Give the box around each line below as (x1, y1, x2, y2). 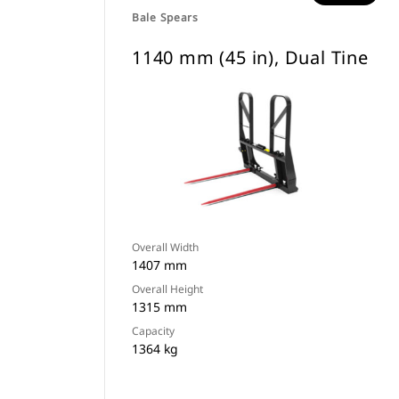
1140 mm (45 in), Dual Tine (132, 45, 369, 69)
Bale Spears (132, 10, 199, 25)
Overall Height (132, 281, 203, 297)
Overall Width (132, 240, 199, 255)
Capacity (132, 323, 175, 338)
